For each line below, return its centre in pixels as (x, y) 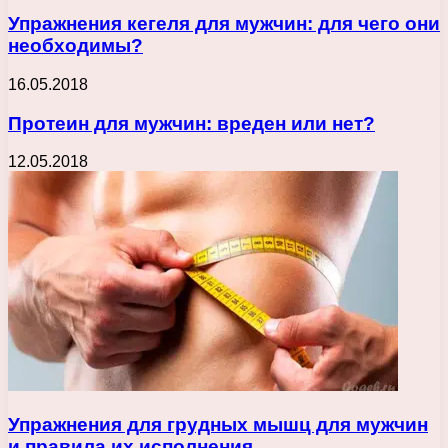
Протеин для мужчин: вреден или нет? (191, 123)
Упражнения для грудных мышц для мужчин (218, 425)
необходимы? (75, 46)
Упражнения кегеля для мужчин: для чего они (224, 24)
